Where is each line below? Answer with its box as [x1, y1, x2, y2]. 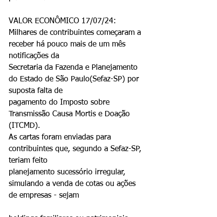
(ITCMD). [9, 122, 40, 130]
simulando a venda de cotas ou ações [9, 180, 138, 188]
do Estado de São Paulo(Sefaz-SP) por [9, 76, 141, 83]
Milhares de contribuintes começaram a [9, 29, 143, 37]
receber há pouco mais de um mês [9, 41, 128, 48]
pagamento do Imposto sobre [9, 99, 112, 107]
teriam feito [9, 157, 47, 165]
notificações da [9, 52, 59, 60]
